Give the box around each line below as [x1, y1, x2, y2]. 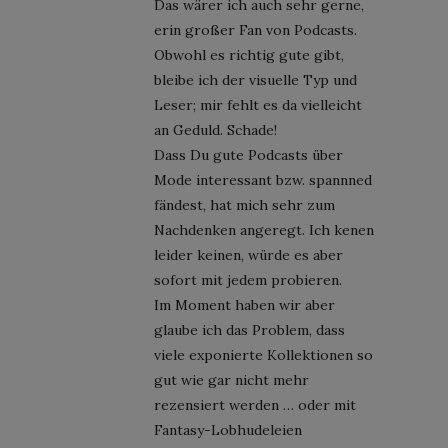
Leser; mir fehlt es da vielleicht [154, 95, 362, 114]
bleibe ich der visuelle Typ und [154, 70, 357, 89]
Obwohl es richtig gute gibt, [154, 45, 344, 64]
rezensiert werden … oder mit [154, 395, 356, 414]
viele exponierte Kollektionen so [154, 345, 373, 364]
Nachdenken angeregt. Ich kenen [154, 220, 374, 239]
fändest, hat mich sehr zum [154, 195, 335, 214]
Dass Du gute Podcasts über [154, 145, 343, 164]
